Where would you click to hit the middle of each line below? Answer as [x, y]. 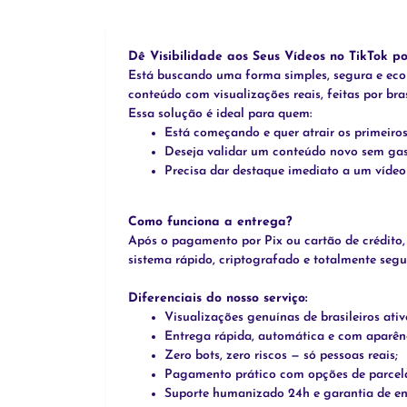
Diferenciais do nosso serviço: [218, 299]
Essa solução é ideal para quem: [220, 114]
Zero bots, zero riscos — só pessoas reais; [281, 356]
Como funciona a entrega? [210, 223]
